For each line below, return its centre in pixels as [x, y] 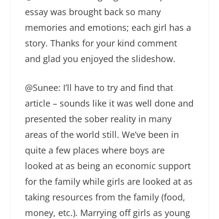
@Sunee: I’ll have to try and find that [99, 88]
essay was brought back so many [93, 12]
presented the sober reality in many [98, 119]
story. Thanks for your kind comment [101, 43]
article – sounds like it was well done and [109, 103]
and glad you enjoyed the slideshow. [100, 59]
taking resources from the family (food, [105, 197]
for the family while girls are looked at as [109, 182]
